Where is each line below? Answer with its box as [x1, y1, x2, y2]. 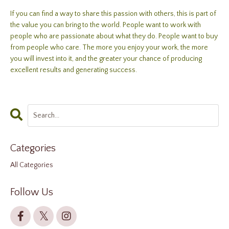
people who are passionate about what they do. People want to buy [10, 32, 218, 41]
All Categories [10, 161, 53, 170]
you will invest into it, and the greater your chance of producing [10, 55, 202, 63]
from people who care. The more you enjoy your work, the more [10, 43, 208, 52]
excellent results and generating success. [10, 66, 137, 75]
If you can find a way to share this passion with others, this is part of [10, 10, 216, 18]
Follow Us [10, 187, 53, 198]
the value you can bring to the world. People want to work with [10, 21, 201, 30]
